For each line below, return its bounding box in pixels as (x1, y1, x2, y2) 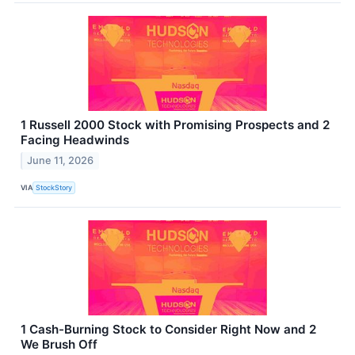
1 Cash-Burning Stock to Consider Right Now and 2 (21, 321, 316, 337)
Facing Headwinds (21, 132, 129, 148)
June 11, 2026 (27, 154, 94, 166)
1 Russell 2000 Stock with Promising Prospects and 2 (21, 117, 330, 133)
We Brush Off (21, 336, 97, 352)
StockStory (36, 183, 73, 193)
